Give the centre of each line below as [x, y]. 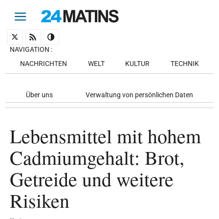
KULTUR [138, 64]
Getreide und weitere [92, 178]
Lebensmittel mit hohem [105, 135]
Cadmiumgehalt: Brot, [97, 157]
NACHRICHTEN [44, 64]
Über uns [40, 95]
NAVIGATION [30, 49]
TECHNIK [185, 64]
